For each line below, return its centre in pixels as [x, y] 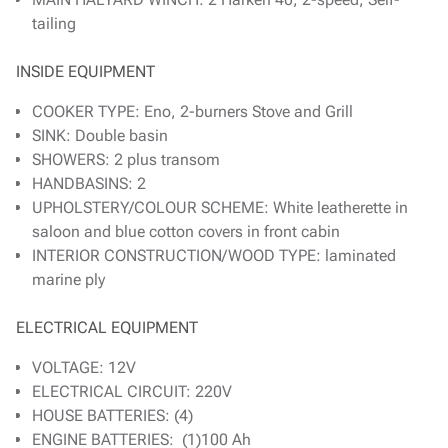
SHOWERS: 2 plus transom [126, 160]
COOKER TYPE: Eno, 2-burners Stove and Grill [196, 112]
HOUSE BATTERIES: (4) [116, 416]
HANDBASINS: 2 [89, 184]
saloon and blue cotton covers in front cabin [186, 232]
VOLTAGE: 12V [84, 368]
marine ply [70, 280]
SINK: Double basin [100, 136]
